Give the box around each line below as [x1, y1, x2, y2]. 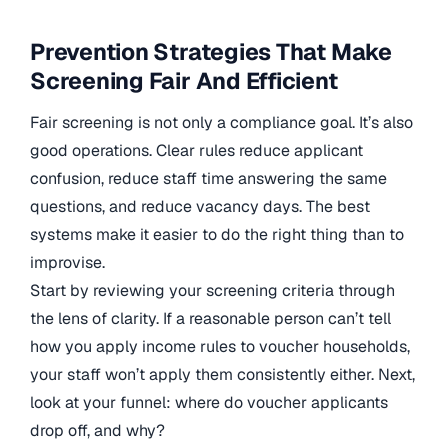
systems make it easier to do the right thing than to [30, 224, 404, 246]
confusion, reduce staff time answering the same [30, 168, 387, 190]
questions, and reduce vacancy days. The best [30, 196, 370, 218]
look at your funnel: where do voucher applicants [30, 392, 388, 414]
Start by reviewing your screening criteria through [30, 280, 395, 302]
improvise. [30, 252, 105, 274]
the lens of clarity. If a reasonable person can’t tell [30, 308, 391, 330]
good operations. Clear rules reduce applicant [30, 140, 363, 162]
